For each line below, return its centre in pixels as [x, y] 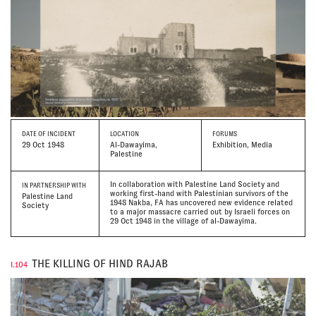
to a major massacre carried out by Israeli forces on [200, 211]
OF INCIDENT [56, 134]
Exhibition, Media [243, 145]
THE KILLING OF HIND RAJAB [100, 263]
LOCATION [124, 134]
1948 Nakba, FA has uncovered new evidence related [201, 202]
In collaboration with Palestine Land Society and [194, 184]
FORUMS [225, 134]
